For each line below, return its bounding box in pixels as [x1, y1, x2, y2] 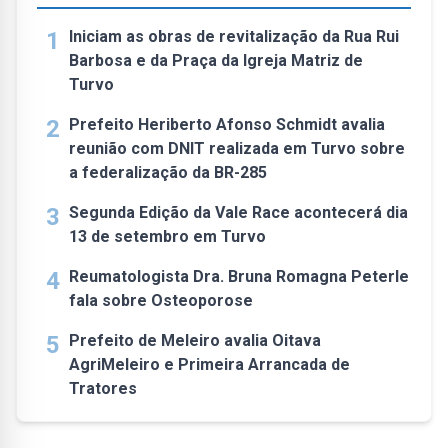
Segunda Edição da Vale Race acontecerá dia [69, 203, 408, 222]
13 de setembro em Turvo [69, 227, 266, 246]
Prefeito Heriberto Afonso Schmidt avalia [69, 115, 385, 134]
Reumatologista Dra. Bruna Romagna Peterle [69, 267, 409, 286]
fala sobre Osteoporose [69, 291, 253, 310]
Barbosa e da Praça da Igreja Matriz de [69, 51, 363, 70]
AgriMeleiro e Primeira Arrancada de [69, 355, 350, 374]
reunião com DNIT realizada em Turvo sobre [69, 139, 405, 158]
